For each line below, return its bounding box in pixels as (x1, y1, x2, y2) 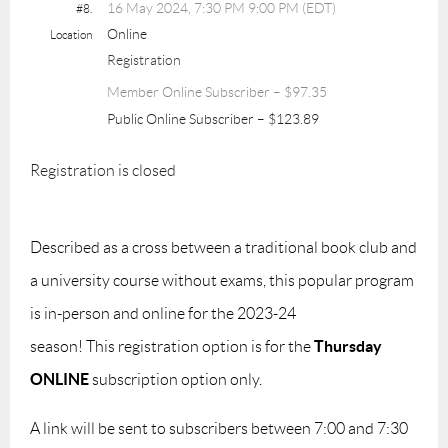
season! (30, 337, 86, 355)
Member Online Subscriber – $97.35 (107, 83, 327, 100)
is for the (248, 337, 314, 355)
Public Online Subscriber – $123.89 (107, 110, 319, 127)
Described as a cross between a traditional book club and (30, 238, 417, 256)
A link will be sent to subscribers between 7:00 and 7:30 (30, 419, 408, 437)
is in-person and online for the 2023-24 (30, 304, 296, 322)
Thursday (314, 336, 382, 355)
